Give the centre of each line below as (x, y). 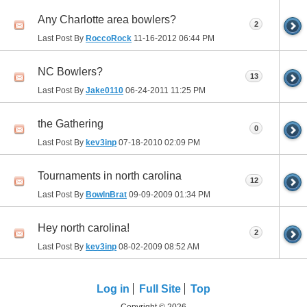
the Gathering (71, 123)
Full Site (160, 288)
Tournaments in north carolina (110, 175)
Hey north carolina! (84, 228)
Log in (113, 288)
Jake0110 (105, 90)
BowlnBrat (106, 194)
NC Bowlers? (70, 71)
